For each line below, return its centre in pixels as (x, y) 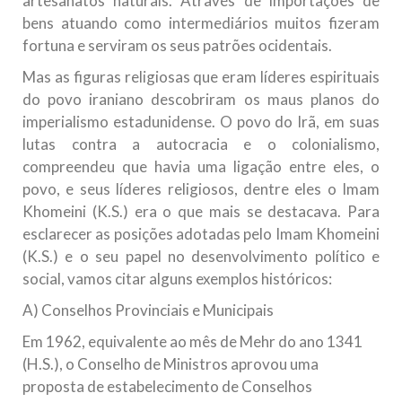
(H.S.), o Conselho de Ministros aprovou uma (170, 364)
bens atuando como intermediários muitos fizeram (201, 23)
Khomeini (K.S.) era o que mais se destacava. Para (201, 212)
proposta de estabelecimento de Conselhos (167, 387)
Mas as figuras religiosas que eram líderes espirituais (201, 77)
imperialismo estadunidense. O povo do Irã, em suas (201, 122)
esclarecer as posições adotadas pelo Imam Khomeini (201, 234)
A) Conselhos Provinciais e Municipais (148, 310)
